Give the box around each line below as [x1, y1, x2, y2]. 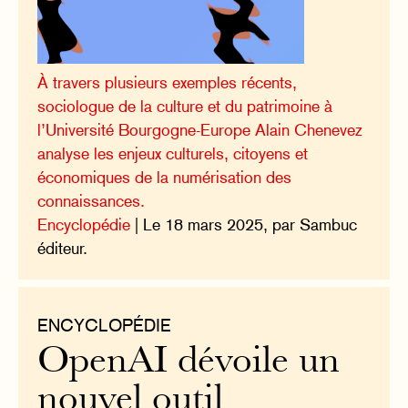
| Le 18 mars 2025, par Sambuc [130, 214, 358, 234]
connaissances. [37, 190, 146, 210]
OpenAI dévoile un [37, 345, 341, 382]
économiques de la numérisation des [37, 167, 292, 187]
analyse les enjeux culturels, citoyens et [37, 143, 309, 163]
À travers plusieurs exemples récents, [37, 72, 298, 92]
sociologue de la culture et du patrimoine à [37, 96, 333, 116]
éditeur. [37, 238, 88, 258]
